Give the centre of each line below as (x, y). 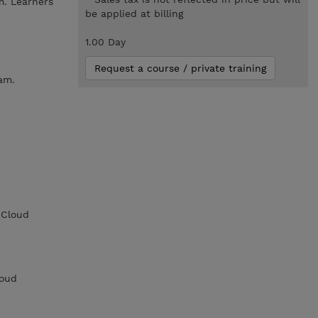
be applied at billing (134, 13)
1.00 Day (105, 42)
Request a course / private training (180, 68)
